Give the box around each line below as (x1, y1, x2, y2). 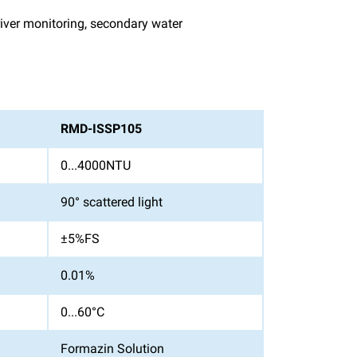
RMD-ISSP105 (61, 121, 142, 136)
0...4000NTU (61, 158, 131, 173)
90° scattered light (61, 194, 163, 210)
